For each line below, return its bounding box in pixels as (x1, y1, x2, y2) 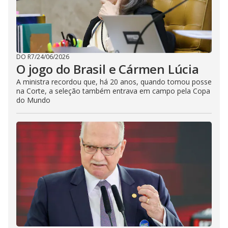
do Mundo (16, 95, 50, 105)
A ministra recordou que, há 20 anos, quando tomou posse (16, 77, 212, 87)
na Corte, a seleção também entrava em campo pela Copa (16, 86, 210, 96)
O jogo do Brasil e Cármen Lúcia (16, 61, 199, 77)
